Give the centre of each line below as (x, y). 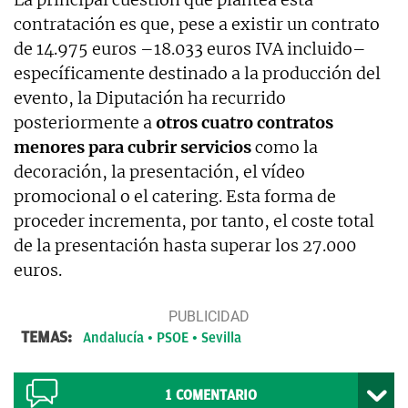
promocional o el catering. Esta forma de (175, 196)
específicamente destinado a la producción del (197, 73)
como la (285, 147)
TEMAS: (48, 337)
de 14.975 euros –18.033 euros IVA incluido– (190, 48)
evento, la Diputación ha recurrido (150, 97)
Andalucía (113, 337)
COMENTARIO (216, 395)
